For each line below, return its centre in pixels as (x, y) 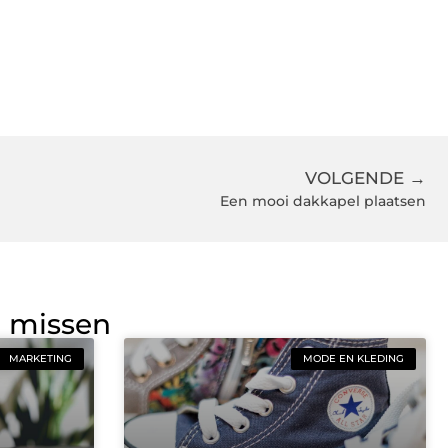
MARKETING (40, 358)
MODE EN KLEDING (353, 358)
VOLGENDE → (365, 178)
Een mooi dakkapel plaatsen (323, 201)
